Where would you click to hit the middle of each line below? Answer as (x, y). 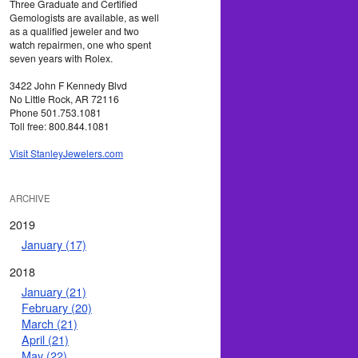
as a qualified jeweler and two (74, 30)
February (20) (57, 308)
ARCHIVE (30, 198)
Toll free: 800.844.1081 (60, 125)
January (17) (54, 244)
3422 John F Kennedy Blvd (68, 85)
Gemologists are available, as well (84, 17)
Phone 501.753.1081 (56, 112)
